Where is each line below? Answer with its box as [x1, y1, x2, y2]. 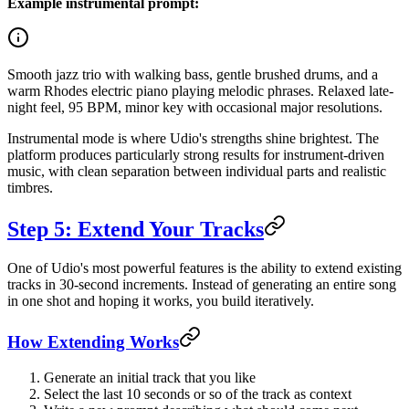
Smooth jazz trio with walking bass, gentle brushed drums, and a [7, 66, 378, 82]
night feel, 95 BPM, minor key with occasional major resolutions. [7, 99, 383, 115]
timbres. [7, 179, 53, 195]
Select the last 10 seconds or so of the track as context [44, 386, 351, 403]
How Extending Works [7, 332, 179, 352]
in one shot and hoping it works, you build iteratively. [7, 292, 314, 309]
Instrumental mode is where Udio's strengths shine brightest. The [7, 130, 379, 146]
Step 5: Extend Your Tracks [7, 216, 264, 241]
